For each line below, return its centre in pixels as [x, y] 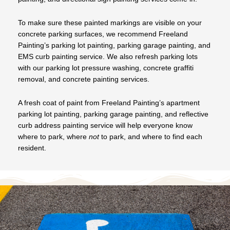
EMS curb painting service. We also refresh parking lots [108, 56]
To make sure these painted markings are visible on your [110, 23]
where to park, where [53, 137]
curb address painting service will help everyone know [105, 125]
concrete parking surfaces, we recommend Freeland [103, 34]
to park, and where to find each [151, 137]
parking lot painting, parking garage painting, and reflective [113, 114]
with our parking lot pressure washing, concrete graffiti [106, 68]
